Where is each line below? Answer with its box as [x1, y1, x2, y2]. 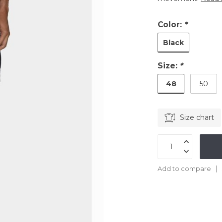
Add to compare [158, 165, 212, 172]
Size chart [180, 113, 215, 122]
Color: [158, 20, 184, 29]
